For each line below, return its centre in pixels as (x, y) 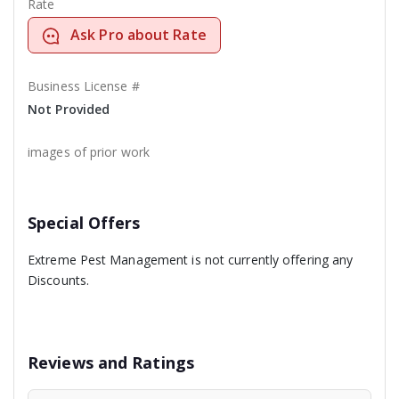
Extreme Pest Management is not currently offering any (191, 260)
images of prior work (89, 152)
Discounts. (58, 281)
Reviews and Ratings (111, 363)
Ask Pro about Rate (138, 35)
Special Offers (84, 223)
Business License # (84, 86)
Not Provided (69, 110)
